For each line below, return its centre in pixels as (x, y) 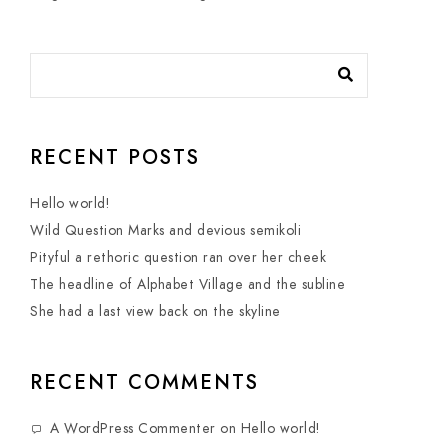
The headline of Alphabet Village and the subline (187, 284)
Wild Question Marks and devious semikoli (165, 230)
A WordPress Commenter (133, 428)
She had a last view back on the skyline (155, 311)
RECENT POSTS (115, 157)
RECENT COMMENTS (144, 382)
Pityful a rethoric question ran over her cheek (178, 257)
